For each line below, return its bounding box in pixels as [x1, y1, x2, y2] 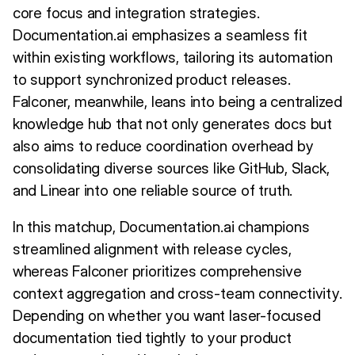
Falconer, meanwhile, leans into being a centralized [12, 92, 343, 111]
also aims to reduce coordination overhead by [12, 136, 314, 155]
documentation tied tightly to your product [12, 328, 292, 347]
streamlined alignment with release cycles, [12, 239, 292, 258]
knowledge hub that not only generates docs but [12, 114, 333, 133]
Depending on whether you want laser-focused [12, 306, 321, 325]
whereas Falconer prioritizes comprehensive [12, 261, 302, 281]
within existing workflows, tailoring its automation [12, 48, 334, 67]
